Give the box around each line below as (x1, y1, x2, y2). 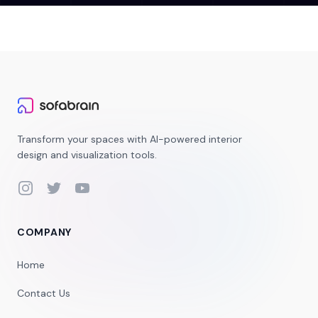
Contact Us (17, 287, 70, 300)
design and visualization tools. (17, 148, 157, 161)
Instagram (16, 180, 68, 194)
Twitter (45, 180, 82, 194)
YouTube (73, 180, 119, 194)
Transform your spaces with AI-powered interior (17, 133, 242, 146)
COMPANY (17, 226, 72, 238)
